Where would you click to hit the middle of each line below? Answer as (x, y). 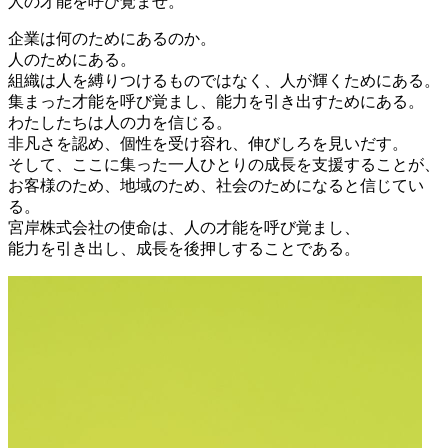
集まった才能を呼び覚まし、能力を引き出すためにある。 (216, 101)
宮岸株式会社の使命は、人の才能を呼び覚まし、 (184, 227)
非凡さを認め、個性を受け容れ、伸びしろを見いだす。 (208, 143)
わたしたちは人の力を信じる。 (120, 122)
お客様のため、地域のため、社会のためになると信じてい (216, 185)
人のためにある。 (72, 59)
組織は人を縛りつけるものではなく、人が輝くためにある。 (224, 80)
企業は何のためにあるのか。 (112, 38)
